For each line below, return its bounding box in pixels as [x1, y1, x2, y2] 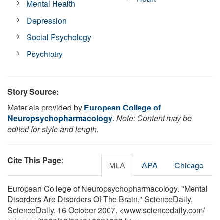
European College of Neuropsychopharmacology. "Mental [7, 182, 208, 194]
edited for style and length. [7, 123, 99, 135]
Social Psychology [27, 31, 92, 43]
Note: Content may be [116, 112, 192, 124]
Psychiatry [27, 48, 63, 59]
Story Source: [7, 85, 59, 97]
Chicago [174, 159, 204, 171]
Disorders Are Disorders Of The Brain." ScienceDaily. [7, 193, 192, 205]
